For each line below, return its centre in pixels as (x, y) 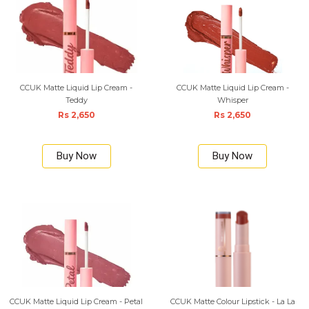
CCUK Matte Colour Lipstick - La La (232, 301)
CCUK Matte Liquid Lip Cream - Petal (77, 301)
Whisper (232, 100)
